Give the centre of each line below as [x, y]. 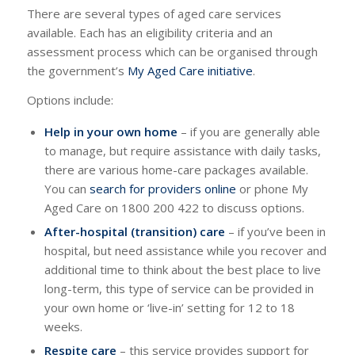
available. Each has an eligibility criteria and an [149, 33]
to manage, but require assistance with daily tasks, [182, 150]
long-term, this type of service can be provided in [179, 288]
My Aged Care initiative [190, 71]
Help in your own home [111, 131]
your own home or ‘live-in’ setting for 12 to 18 [169, 307]
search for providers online [162, 188]
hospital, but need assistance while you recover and [185, 250]
